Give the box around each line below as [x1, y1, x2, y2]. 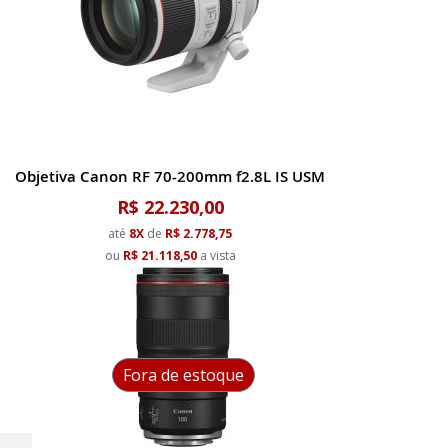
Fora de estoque [122, 364, 244, 386]
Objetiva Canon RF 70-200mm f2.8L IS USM [15, 166, 325, 187]
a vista [196, 247, 236, 264]
